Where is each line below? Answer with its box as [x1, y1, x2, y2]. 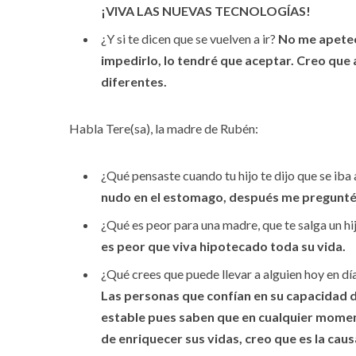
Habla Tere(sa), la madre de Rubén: [69, 121, 258, 137]
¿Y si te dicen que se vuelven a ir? [101, 31, 276, 47]
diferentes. [101, 74, 167, 90]
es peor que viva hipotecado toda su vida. [101, 238, 346, 254]
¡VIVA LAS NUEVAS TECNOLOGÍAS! [101, 3, 311, 19]
